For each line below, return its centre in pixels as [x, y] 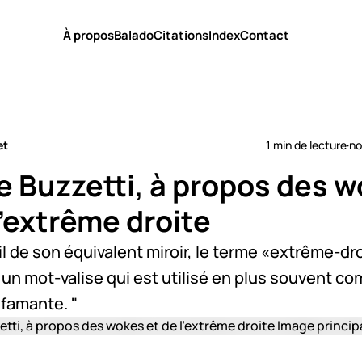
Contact [265, 35]
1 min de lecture [306, 145]
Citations [181, 35]
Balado [134, 35]
